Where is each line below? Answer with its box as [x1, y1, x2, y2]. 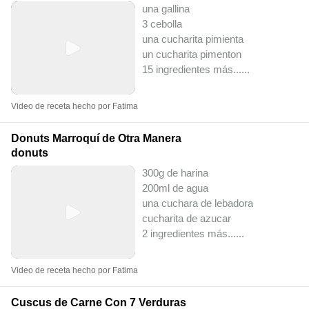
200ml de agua [142, 182, 208, 195]
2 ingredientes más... [142, 228, 236, 240]
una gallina [142, 3, 190, 15]
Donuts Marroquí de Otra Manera [11, 132, 181, 145]
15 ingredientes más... [142, 63, 241, 76]
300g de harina [142, 167, 208, 179]
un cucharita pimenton [142, 48, 241, 61]
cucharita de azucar [142, 212, 231, 225]
